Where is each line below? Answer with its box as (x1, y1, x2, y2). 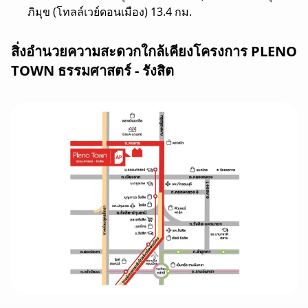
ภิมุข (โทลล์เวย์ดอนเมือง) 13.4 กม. (27, 4, 192, 20)
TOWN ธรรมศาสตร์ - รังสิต (11, 61, 174, 80)
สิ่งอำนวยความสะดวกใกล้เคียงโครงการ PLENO (11, 42, 297, 61)
